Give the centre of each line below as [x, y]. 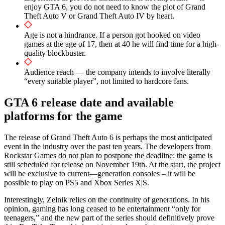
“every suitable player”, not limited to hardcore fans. [106, 81]
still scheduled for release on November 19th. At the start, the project [112, 164]
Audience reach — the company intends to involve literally [117, 72]
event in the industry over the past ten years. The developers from [107, 146]
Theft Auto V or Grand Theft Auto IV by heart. [99, 16]
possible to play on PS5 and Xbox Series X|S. [77, 182]
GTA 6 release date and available [89, 102]
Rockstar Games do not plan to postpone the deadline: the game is [108, 155]
